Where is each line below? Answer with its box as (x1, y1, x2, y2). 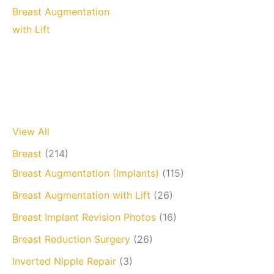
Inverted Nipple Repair (12, 254, 116, 267)
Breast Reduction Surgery (12, 232, 130, 245)
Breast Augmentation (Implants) (12, 166, 159, 179)
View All (12, 125, 50, 138)
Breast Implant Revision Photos (12, 210, 156, 223)
